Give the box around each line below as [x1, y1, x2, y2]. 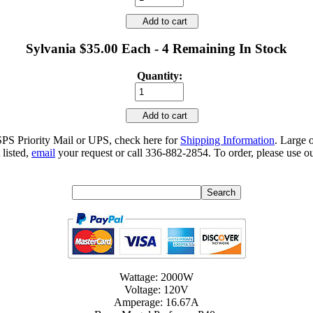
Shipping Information [180, 133, 275, 146]
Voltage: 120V [124, 283, 189, 296]
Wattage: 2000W [119, 270, 194, 283]
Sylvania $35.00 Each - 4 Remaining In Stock [26, 41, 287, 57]
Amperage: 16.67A [114, 296, 199, 308]
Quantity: [136, 69, 182, 82]
